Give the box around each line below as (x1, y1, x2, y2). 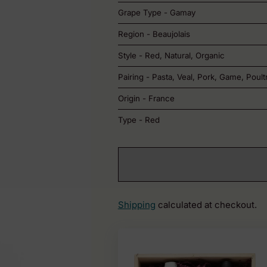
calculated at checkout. (155, 199, 257, 211)
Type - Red (117, 114, 160, 125)
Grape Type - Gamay (117, 7, 195, 17)
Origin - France (117, 93, 175, 103)
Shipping (117, 199, 156, 211)
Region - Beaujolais (117, 29, 190, 39)
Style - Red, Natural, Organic (117, 50, 225, 60)
